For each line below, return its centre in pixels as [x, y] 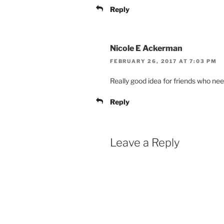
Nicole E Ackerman [146, 48]
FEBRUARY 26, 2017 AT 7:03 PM [163, 61]
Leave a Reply [145, 143]
